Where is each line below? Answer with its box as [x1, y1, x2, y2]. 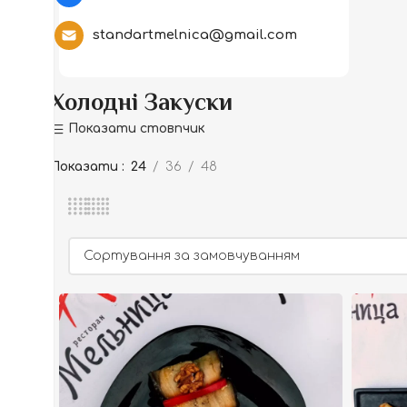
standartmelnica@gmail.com [93, 26, 297, 43]
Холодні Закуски [50, 88, 233, 115]
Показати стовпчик [67, 122, 205, 135]
